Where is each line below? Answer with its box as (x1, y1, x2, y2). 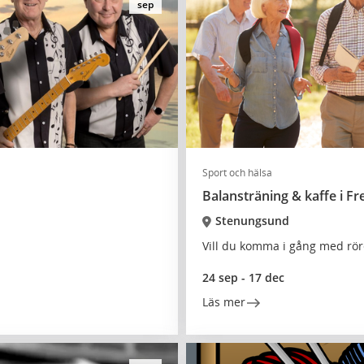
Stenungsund (214, 213, 289, 228)
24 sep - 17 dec (202, 270, 284, 285)
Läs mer (202, 294, 245, 310)
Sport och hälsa (202, 166, 272, 180)
